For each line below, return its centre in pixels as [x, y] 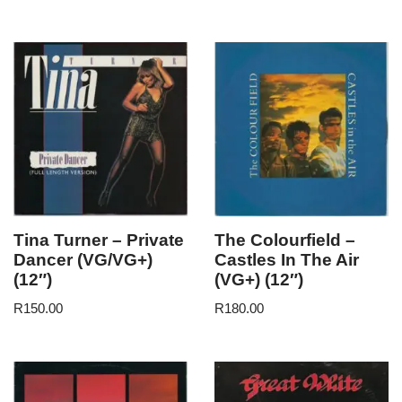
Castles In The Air [287, 259]
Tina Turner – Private [99, 240]
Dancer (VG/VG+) [83, 259]
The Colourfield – [285, 240]
